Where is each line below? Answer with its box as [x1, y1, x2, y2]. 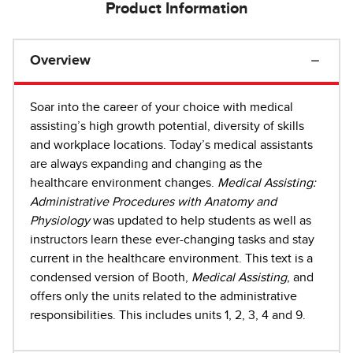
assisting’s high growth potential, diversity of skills [30, 119, 304, 132]
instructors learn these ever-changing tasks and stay [30, 232, 314, 246]
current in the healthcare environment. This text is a [30, 251, 313, 265]
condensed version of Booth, [30, 270, 191, 284]
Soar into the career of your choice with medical [30, 100, 293, 113]
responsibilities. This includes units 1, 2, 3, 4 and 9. [30, 308, 306, 321]
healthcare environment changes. [30, 176, 217, 189]
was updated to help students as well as [90, 214, 311, 227]
